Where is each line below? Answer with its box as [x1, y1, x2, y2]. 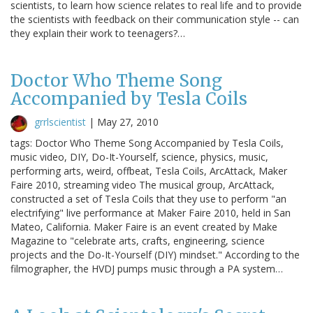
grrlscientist [34, 115, 86, 129]
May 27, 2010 [97, 115, 159, 129]
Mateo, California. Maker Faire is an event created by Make [10, 219, 277, 233]
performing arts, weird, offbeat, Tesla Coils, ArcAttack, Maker [10, 163, 287, 177]
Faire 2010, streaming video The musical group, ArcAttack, [10, 177, 275, 191]
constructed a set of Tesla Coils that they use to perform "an [10, 191, 286, 205]
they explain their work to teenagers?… [10, 26, 185, 40]
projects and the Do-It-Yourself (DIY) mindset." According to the [10, 247, 300, 261]
